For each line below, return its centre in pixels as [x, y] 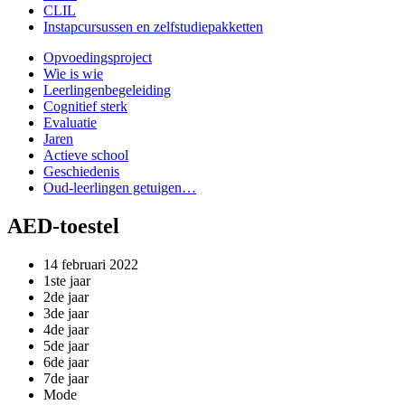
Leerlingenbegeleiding [107, 90]
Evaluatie [70, 123]
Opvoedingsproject [98, 58]
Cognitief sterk [85, 107]
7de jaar [66, 378]
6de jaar [66, 362]
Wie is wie [73, 74]
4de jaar [66, 329]
